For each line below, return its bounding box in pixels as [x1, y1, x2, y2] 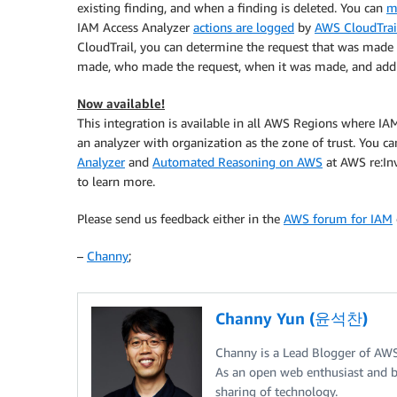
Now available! [77, 96, 165, 112]
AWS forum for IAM [284, 211, 393, 227]
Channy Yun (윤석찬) [215, 308, 368, 329]
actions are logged [193, 19, 294, 35]
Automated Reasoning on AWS [152, 154, 323, 170]
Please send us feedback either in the [77, 211, 284, 227]
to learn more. [77, 174, 155, 190]
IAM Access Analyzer [77, 19, 193, 35]
